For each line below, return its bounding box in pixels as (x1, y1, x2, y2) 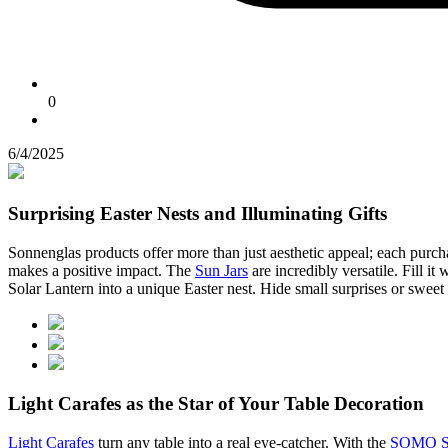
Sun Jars (195, 261, 248, 279)
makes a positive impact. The (8, 261, 195, 279)
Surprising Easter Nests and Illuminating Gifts (8, 202, 387, 224)
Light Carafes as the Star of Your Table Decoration (8, 393, 424, 415)
